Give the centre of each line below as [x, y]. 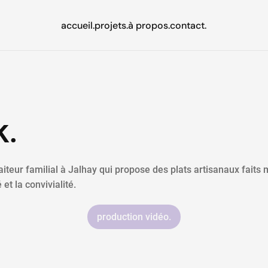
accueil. [78, 25]
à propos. [149, 25]
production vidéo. [134, 217]
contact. [188, 25]
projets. [112, 25]
